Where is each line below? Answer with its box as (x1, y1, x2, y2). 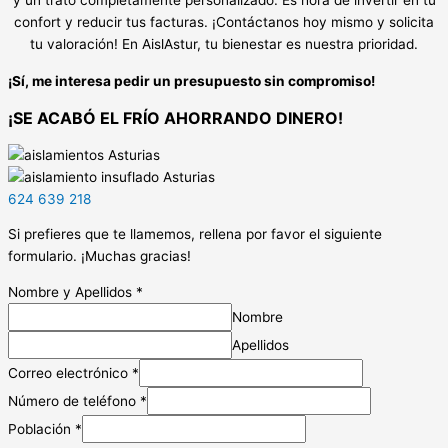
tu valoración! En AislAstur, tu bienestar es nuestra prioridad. (30, 36, 418, 53)
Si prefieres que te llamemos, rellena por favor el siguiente (8, 226, 382, 243)
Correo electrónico (8, 364, 132, 381)
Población (8, 420, 75, 437)
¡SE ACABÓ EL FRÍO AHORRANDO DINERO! (8, 107, 343, 128)
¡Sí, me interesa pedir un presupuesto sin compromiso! (8, 73, 375, 90)
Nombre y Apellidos (8, 283, 136, 300)
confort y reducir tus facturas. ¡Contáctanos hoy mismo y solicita (14, 14, 434, 31)
